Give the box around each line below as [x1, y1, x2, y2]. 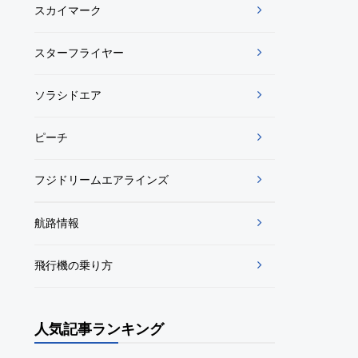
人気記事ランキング [34, 321, 164, 337]
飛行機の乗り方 [34, 259, 113, 272]
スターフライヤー [34, 46, 124, 59]
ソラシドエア [34, 89, 101, 101]
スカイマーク [34, 4, 101, 17]
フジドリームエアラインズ [34, 173, 169, 186]
